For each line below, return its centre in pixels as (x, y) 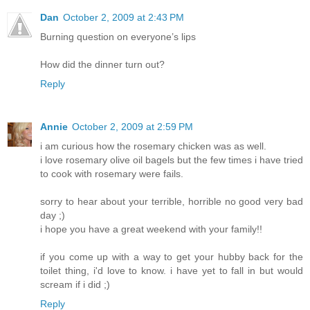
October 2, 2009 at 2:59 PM (133, 127)
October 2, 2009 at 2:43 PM (124, 18)
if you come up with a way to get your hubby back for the (172, 257)
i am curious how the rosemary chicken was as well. (153, 146)
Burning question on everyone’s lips (118, 37)
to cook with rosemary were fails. (112, 174)
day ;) (53, 216)
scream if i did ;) (75, 285)
